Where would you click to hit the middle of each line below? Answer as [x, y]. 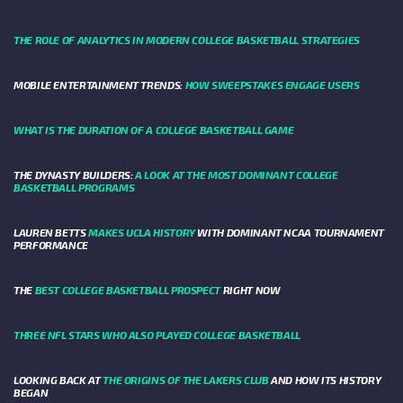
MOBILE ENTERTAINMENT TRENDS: [99, 85]
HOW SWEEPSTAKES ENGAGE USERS [272, 85]
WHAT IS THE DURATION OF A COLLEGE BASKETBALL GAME [154, 130]
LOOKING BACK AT [58, 380]
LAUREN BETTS [51, 233]
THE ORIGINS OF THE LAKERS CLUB [186, 380]
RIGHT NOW [251, 290]
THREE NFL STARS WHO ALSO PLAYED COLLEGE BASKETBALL [157, 335]
